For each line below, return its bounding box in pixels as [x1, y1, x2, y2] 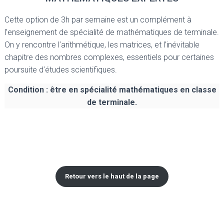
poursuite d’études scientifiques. [4, 64, 117, 74]
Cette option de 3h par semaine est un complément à [4, 14, 191, 24]
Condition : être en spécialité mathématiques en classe [7, 84, 216, 94]
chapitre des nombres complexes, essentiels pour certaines [4, 52, 214, 62]
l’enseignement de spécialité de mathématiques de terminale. [4, 27, 219, 37]
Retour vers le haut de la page [65, 172, 159, 180]
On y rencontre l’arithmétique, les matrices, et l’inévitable [4, 39, 199, 49]
